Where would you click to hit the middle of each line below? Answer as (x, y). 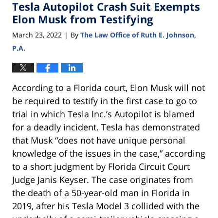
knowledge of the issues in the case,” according (109, 153)
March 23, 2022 (37, 35)
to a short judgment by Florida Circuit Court (101, 166)
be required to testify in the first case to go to (105, 100)
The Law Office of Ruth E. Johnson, (138, 35)
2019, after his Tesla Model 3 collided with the (106, 206)
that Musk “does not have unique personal (99, 140)
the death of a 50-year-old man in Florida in (101, 192)
